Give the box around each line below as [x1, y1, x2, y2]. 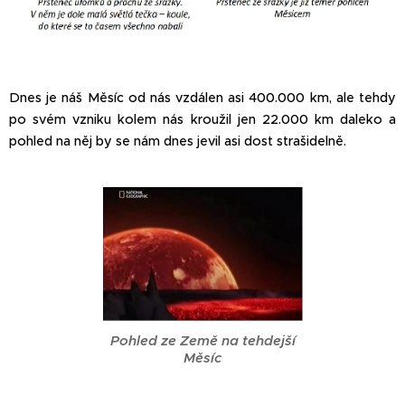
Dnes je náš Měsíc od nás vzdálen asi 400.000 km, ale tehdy [9, 89, 396, 107]
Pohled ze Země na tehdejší [109, 332, 296, 350]
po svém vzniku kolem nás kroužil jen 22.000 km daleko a [9, 111, 396, 128]
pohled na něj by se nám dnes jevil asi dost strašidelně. [9, 133, 346, 150]
